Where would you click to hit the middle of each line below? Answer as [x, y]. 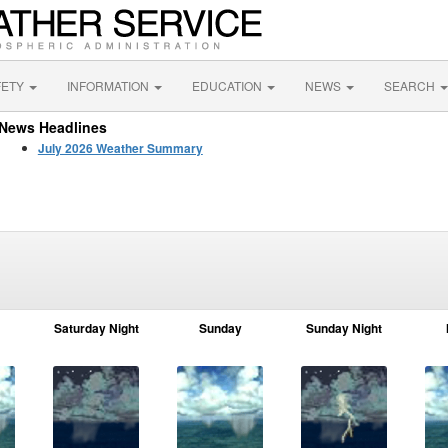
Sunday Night [344, 328]
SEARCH [411, 85]
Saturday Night [96, 328]
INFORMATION [109, 85]
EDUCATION [228, 85]
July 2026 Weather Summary [120, 148]
